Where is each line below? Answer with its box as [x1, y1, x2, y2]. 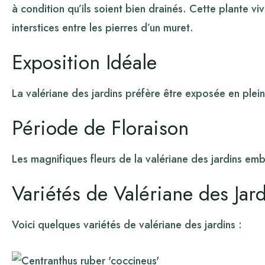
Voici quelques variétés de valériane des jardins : [12, 217, 242, 233]
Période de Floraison [12, 113, 189, 143]
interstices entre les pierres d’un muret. [12, 20, 193, 35]
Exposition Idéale [12, 47, 157, 77]
